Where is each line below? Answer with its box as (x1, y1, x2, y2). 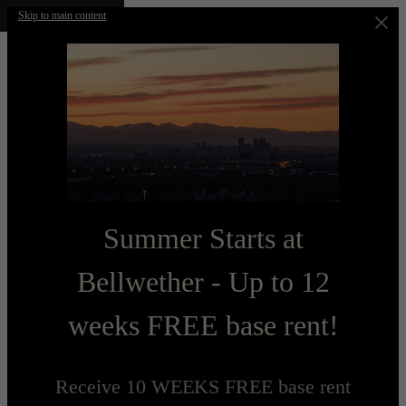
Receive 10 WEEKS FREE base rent (55, 375, 351, 399)
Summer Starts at (102, 221, 304, 255)
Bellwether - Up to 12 (76, 265, 330, 298)
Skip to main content (18, 9, 106, 22)
